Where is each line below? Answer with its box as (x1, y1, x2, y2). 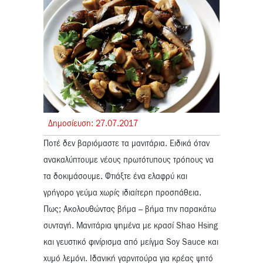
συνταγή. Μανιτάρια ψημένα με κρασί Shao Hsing (43, 221, 218, 230)
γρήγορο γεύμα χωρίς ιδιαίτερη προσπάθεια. (43, 188, 201, 197)
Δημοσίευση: (48, 119, 96, 128)
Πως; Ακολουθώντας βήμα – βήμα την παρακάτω (43, 205, 216, 214)
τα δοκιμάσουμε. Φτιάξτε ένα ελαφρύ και (43, 172, 187, 181)
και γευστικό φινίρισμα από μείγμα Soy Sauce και (43, 238, 218, 247)
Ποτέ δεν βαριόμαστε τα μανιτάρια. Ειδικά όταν (43, 139, 210, 148)
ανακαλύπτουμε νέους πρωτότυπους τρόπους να (43, 156, 214, 164)
